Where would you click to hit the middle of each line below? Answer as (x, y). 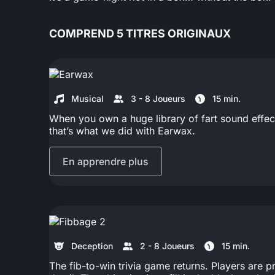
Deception (92, 246)
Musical (87, 98)
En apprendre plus (106, 161)
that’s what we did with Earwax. (122, 130)
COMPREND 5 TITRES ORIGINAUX (140, 33)
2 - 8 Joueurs (167, 246)
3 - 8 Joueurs (158, 98)
